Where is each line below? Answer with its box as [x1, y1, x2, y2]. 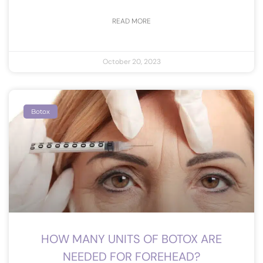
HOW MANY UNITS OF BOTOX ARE [41, 231, 222, 247]
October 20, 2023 [102, 56, 161, 66]
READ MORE [112, 16, 151, 26]
